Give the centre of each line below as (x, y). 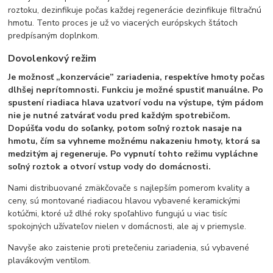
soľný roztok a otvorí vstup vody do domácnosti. (110, 167)
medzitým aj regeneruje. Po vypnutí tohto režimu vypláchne (133, 154)
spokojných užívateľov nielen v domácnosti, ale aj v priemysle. (127, 227)
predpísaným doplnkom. (54, 35)
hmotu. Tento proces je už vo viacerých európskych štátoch (123, 23)
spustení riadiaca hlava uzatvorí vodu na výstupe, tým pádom (136, 103)
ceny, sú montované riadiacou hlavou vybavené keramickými (124, 201)
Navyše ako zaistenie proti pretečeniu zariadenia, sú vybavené (129, 248)
